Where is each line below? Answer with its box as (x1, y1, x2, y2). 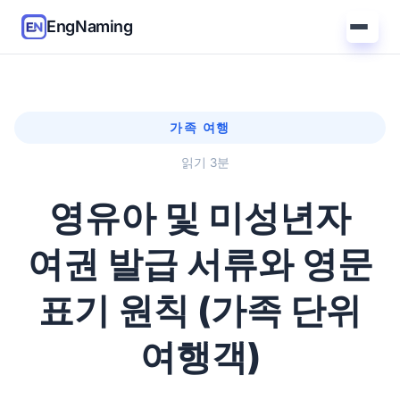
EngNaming (46, 17, 133, 36)
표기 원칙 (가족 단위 (38, 287, 362, 332)
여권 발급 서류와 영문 (27, 241, 373, 286)
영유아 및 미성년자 (49, 195, 351, 239)
